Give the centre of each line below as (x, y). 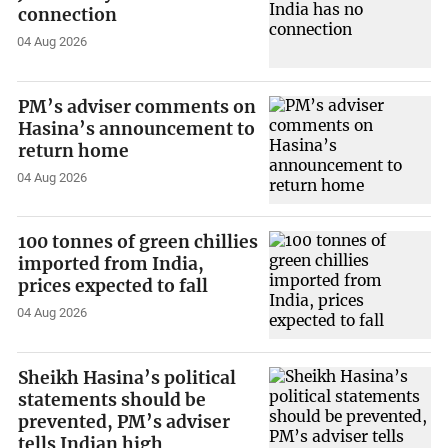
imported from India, (111, 264)
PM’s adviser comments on (137, 106)
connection (68, 15)
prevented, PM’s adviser (124, 421)
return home (74, 150)
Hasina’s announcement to (137, 128)
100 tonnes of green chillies (138, 242)
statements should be (112, 399)
